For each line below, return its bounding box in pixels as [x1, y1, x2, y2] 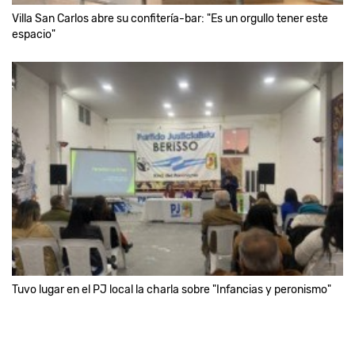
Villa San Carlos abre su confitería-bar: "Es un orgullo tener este [12, 11, 328, 25]
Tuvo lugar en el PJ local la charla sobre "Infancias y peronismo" [12, 282, 331, 296]
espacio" [12, 27, 55, 41]
